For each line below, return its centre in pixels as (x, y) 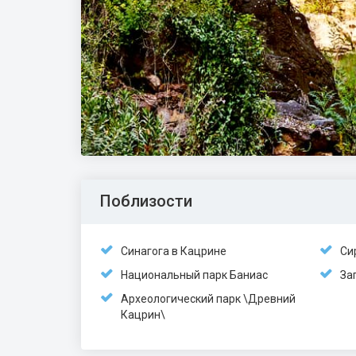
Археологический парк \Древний (208, 299)
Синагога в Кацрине (174, 251)
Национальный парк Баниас (194, 275)
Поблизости (146, 201)
